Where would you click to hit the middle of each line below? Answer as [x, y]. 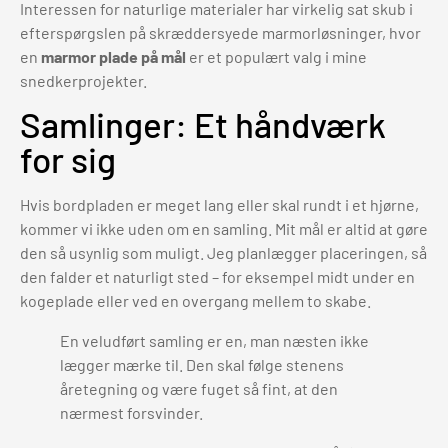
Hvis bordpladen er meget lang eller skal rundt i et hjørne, [219, 205]
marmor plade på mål [113, 57]
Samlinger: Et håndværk [203, 124]
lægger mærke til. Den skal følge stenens [202, 365]
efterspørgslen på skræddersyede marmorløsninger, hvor [220, 33]
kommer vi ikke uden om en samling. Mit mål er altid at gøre [224, 229]
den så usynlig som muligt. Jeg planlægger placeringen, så [223, 253]
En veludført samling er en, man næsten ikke [214, 341]
